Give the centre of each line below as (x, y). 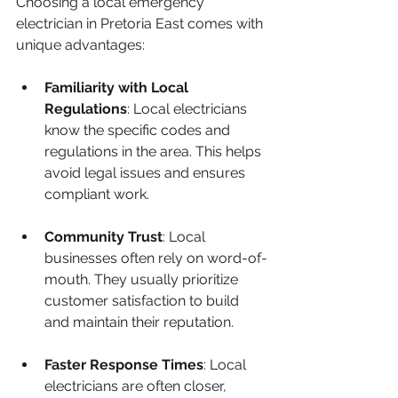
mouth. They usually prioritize (143, 279)
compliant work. (97, 194)
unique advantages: (80, 45)
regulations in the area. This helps (155, 151)
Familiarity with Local (118, 88)
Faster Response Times (124, 365)
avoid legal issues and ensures (147, 173)
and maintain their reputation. (139, 322)
